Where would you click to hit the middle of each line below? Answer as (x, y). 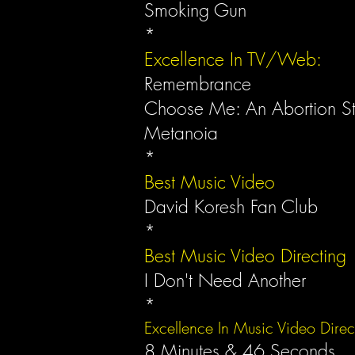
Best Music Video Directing (245, 256)
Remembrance (198, 84)
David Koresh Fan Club (231, 206)
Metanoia (181, 133)
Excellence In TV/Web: (233, 59)
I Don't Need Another (228, 280)
